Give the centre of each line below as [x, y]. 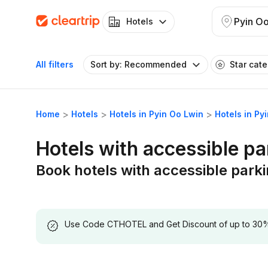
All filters [55, 64]
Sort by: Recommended [138, 64]
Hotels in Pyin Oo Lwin [156, 114]
